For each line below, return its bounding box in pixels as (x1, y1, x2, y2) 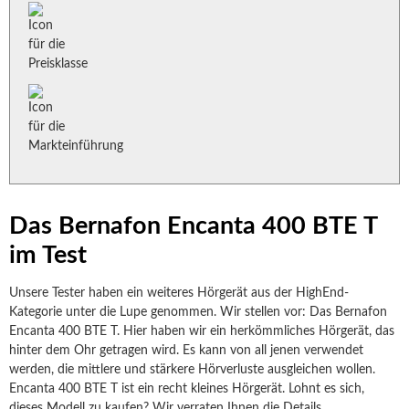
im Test (9, 243, 87, 267)
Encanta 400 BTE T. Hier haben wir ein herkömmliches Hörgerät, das (9, 325, 394, 338)
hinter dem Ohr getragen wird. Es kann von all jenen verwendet (9, 344, 363, 357)
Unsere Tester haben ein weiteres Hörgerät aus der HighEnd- (9, 287, 349, 299)
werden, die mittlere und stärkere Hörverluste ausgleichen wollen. (9, 363, 375, 376)
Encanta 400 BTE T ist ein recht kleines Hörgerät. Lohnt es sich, (9, 383, 364, 395)
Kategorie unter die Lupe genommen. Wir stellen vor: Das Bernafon (9, 306, 387, 319)
